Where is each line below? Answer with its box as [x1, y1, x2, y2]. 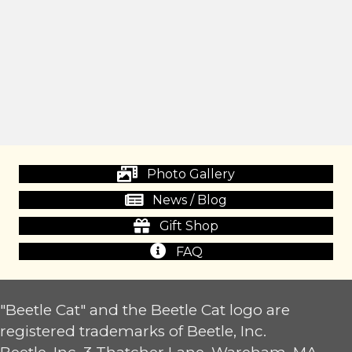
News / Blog [152, 192, 227, 208]
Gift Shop [159, 218, 218, 234]
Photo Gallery [147, 167, 235, 182]
